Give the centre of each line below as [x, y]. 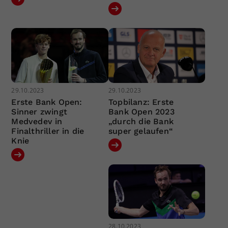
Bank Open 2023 [141, 111]
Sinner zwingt [39, 111]
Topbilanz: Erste [141, 102]
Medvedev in [37, 121]
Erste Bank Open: [47, 102]
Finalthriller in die [48, 131]
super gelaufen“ [140, 131]
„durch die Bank [141, 121]
